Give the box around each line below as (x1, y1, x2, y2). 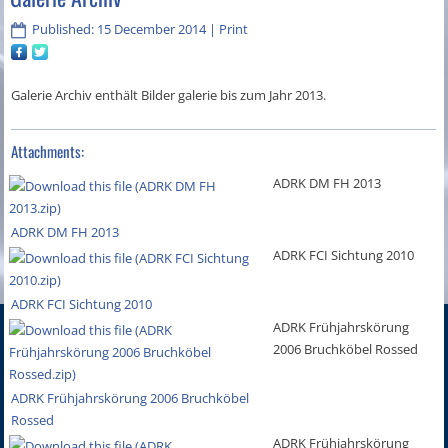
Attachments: (11, 139, 85, 162)
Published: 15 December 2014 (32, 20, 207, 39)
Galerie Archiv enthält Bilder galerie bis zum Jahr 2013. (11, 85, 327, 104)
